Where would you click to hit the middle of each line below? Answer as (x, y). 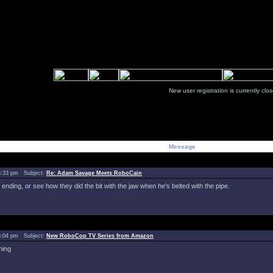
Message (182, 147)
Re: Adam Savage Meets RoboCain (94, 173)
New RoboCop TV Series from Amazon (100, 236)
